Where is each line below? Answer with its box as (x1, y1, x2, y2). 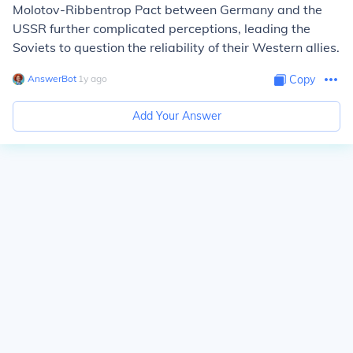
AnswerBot (28, 72, 76, 84)
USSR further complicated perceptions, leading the (13, 20, 310, 36)
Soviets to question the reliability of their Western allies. (13, 39, 340, 55)
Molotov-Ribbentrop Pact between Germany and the (13, 2, 322, 17)
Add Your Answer (132, 109, 221, 123)
